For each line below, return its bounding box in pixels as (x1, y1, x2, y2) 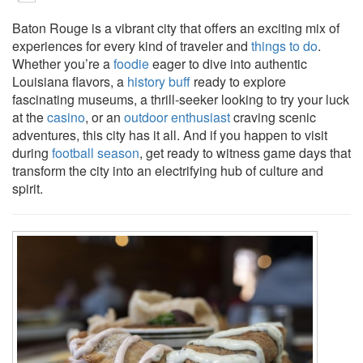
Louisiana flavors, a (12, 72, 127, 92)
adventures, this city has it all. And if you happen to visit (12, 126, 327, 145)
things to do (251, 36, 318, 56)
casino (47, 108, 85, 127)
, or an (85, 108, 124, 127)
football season (52, 143, 139, 163)
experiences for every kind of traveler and (12, 36, 251, 56)
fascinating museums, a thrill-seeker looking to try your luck (12, 90, 349, 109)
